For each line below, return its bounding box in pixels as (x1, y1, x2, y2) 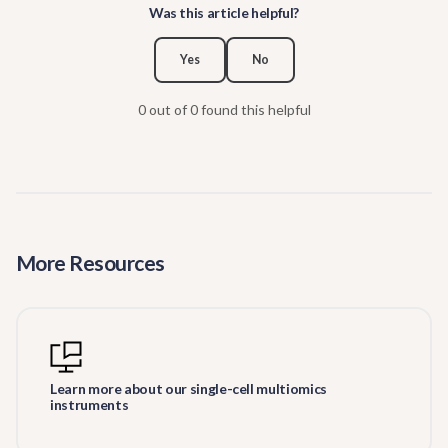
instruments (50, 396, 129, 413)
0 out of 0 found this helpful (137, 101, 311, 118)
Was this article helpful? (148, 4, 300, 21)
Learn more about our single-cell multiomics (50, 380, 327, 397)
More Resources (16, 250, 165, 275)
